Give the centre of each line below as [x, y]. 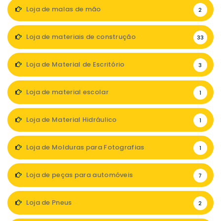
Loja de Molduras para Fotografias [84, 147]
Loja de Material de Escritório [74, 64]
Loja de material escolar [66, 92]
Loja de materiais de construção [80, 37]
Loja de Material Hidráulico [71, 120]
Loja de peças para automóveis [79, 175]
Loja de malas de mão [63, 9]
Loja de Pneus [48, 203]
